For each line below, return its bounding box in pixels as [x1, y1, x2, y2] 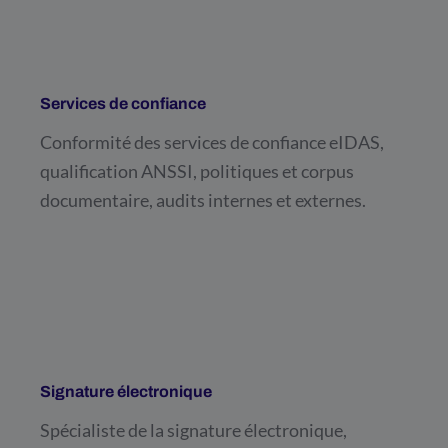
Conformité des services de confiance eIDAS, [40, 130, 384, 153]
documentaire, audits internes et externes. [40, 188, 366, 211]
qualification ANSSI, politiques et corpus [40, 159, 354, 182]
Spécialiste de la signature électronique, [40, 418, 347, 441]
